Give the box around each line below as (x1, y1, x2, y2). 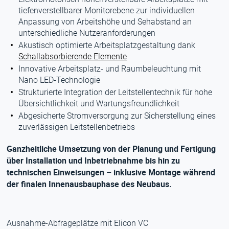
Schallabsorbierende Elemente (18, 52, 127, 61)
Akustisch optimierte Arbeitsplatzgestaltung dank (18, 40, 196, 50)
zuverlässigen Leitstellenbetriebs (18, 122, 135, 132)
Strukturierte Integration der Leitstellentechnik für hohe (18, 87, 213, 97)
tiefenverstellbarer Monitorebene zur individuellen (18, 6, 195, 15)
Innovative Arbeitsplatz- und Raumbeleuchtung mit (18, 64, 201, 74)
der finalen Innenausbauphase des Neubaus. (7, 178, 172, 190)
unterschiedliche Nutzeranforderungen (18, 28, 156, 38)
